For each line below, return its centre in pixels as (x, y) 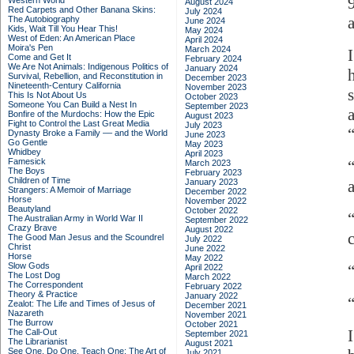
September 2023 (217, 106)
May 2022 (204, 258)
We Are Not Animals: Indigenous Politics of (88, 66)
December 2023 (216, 77)
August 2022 (209, 229)
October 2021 (211, 324)
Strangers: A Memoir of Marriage (70, 190)
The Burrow (30, 322)
